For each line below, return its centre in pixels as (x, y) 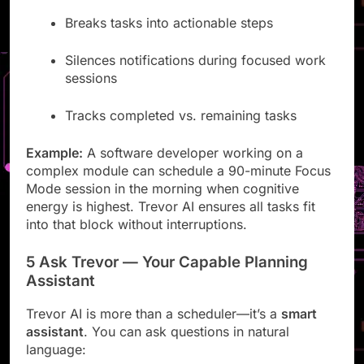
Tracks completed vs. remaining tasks (181, 130)
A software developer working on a (193, 167)
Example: (54, 167)
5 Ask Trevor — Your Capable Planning (167, 276)
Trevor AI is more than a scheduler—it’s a (154, 329)
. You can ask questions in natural (186, 347)
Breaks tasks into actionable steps (169, 37)
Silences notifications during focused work (195, 74)
